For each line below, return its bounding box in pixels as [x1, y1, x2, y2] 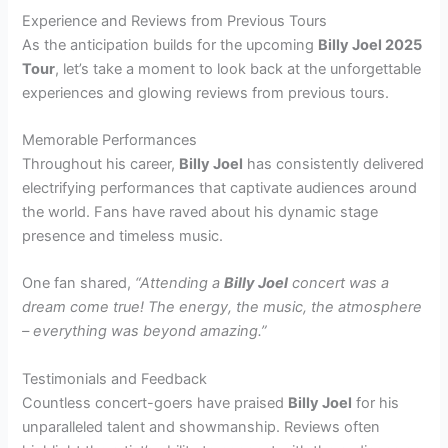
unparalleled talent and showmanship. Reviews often [22, 417, 381, 436]
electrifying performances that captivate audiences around [22, 178, 418, 197]
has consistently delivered [243, 154, 425, 173]
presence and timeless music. [22, 226, 224, 245]
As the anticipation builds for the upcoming [22, 35, 319, 54]
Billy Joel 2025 [318, 35, 423, 54]
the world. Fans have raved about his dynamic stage [22, 202, 379, 221]
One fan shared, [22, 274, 136, 293]
